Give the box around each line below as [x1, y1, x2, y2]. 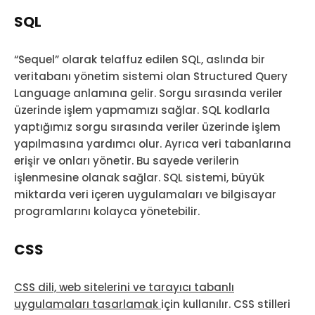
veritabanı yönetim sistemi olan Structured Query [14, 69, 288, 84]
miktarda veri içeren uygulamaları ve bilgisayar [14, 187, 276, 202]
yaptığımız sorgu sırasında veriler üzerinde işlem [14, 120, 281, 135]
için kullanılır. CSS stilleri [161, 297, 290, 312]
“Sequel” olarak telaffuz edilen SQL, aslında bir [14, 52, 265, 67]
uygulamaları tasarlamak [14, 297, 161, 312]
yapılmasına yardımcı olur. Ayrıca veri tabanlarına [14, 136, 291, 152]
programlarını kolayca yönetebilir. [14, 204, 200, 219]
